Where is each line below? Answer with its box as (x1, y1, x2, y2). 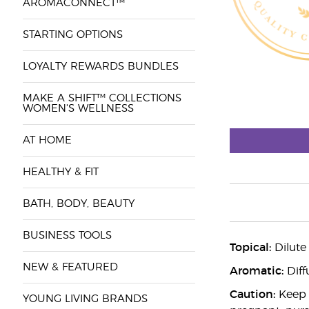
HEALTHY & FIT (22, 167, 99, 177)
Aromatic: (229, 266, 283, 277)
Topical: (229, 242, 271, 253)
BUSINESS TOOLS (22, 230, 112, 241)
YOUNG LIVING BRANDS (22, 294, 148, 304)
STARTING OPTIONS (22, 30, 123, 40)
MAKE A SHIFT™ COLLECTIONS (22, 93, 181, 103)
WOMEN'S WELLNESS (22, 103, 134, 114)
